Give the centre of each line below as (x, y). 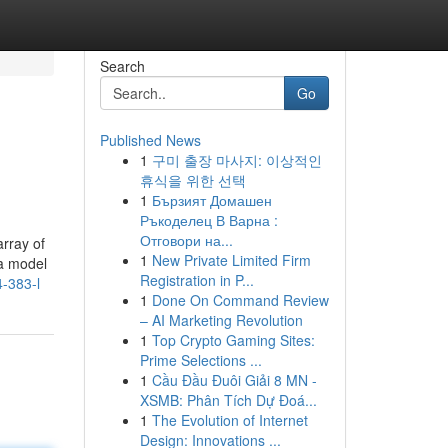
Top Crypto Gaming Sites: (233, 340)
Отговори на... (186, 240)
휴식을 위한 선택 (192, 180)
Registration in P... (196, 280)
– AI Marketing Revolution (221, 320)
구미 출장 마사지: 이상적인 (236, 160)
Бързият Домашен (211, 200)
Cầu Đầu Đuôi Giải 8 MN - (234, 380)
